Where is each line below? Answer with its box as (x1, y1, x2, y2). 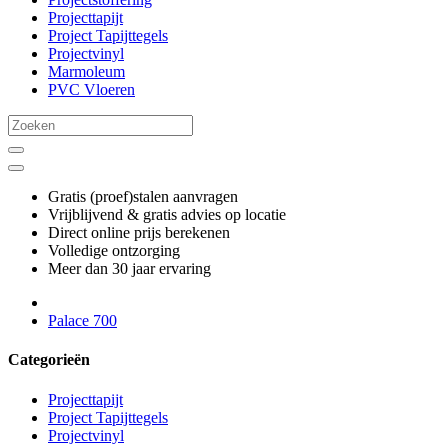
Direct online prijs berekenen (48, 224, 230, 241)
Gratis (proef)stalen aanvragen (48, 188, 238, 205)
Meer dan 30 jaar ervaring (48, 260, 211, 277)
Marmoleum (48, 63, 125, 80)
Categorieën (8, 351, 90, 369)
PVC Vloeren (48, 81, 135, 98)
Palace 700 (48, 312, 117, 329)
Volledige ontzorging (48, 242, 180, 259)
